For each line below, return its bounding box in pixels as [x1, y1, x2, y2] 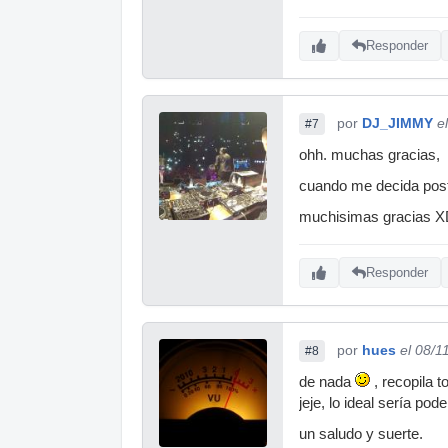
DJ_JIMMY [362, 114, 433, 131]
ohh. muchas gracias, [299, 146, 440, 163]
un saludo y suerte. [299, 425, 423, 442]
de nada [299, 373, 355, 390]
